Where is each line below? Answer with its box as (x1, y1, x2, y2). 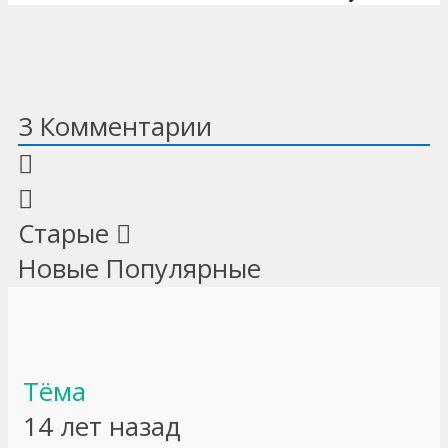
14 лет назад (23, 409, 181, 445)
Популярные (106, 251, 261, 287)
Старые (18, 216, 109, 252)
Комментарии (33, 109, 212, 145)
